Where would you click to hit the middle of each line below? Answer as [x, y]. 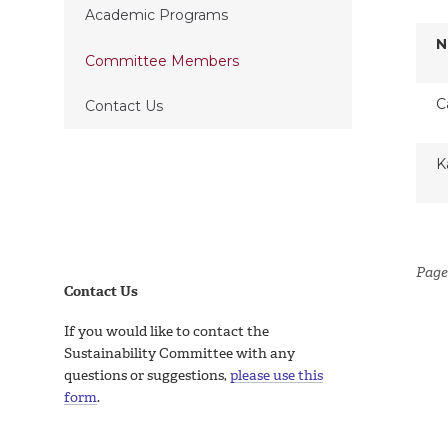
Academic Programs [156, 15]
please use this [276, 375]
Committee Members [161, 60]
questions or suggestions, [147, 375]
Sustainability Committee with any [179, 353]
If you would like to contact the [166, 331]
